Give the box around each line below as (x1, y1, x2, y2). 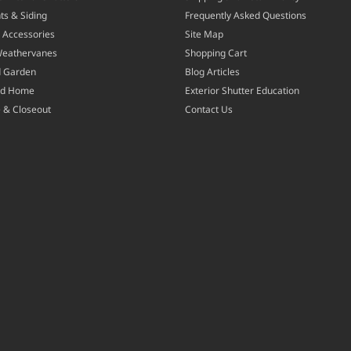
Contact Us (185, 102, 233, 116)
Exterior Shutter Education (185, 83, 299, 97)
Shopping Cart (185, 45, 247, 60)
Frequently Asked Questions (185, 8, 306, 22)
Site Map (185, 27, 223, 41)
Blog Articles (185, 64, 240, 78)
